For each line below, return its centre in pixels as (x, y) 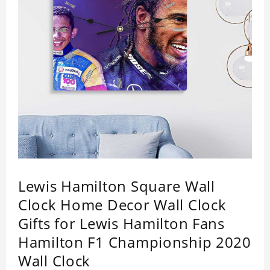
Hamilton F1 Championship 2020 (135, 242)
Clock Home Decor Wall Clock (122, 205)
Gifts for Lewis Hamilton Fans (121, 224)
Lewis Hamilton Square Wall (117, 186)
